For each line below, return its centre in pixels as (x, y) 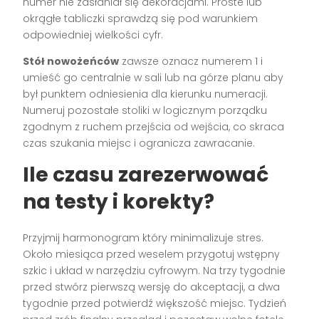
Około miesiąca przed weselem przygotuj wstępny (152, 254)
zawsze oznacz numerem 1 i (191, 61)
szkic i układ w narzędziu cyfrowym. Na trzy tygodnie (155, 270)
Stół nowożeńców (71, 61)
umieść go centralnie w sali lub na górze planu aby (153, 77)
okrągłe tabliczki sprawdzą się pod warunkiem (141, 18)
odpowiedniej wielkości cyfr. (93, 35)
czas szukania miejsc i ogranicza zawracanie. (139, 143)
